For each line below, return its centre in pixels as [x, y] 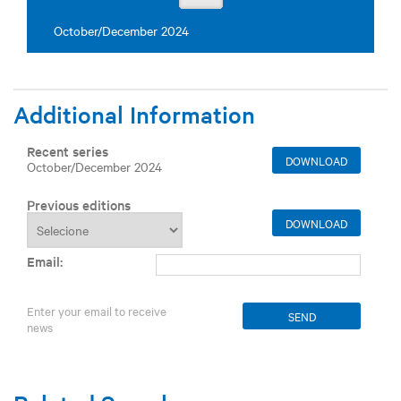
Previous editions [79, 205]
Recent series [68, 151]
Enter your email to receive [97, 311]
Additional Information [134, 115]
